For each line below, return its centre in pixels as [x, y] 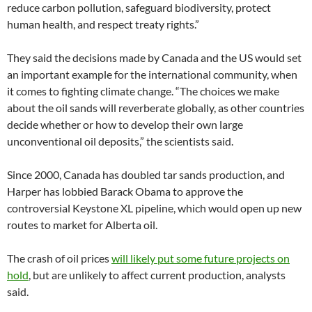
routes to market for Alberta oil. [82, 224]
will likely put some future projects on [201, 258]
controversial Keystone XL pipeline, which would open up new [154, 208]
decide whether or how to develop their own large [125, 124]
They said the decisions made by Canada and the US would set [154, 57]
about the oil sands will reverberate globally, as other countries [156, 107]
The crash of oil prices [59, 258]
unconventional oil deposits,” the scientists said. [120, 141]
